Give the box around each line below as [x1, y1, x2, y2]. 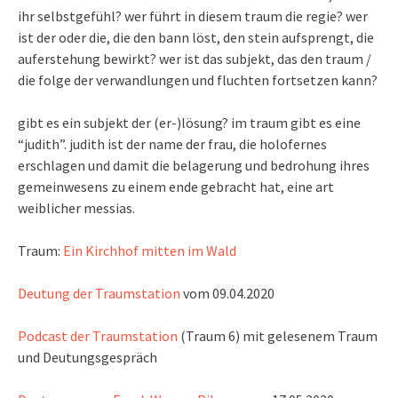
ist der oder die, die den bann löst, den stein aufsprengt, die [18, 28, 374, 46]
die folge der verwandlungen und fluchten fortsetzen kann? [18, 71, 378, 89]
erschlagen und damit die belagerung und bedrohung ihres [18, 156, 370, 174]
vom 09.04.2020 [180, 284, 275, 302]
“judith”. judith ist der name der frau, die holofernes [18, 135, 327, 153]
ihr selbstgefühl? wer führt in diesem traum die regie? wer [18, 7, 368, 25]
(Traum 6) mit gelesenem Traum [178, 327, 378, 345]
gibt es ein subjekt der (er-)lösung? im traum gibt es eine [18, 114, 361, 131]
